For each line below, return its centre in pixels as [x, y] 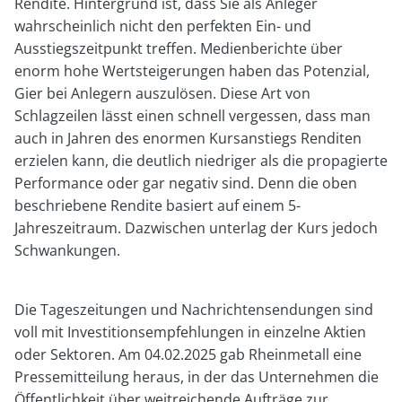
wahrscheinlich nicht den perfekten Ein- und [163, 26]
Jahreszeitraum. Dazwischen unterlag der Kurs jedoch [196, 227]
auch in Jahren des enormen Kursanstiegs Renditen [188, 138]
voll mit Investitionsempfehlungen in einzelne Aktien [190, 332]
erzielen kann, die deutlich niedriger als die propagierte [201, 160]
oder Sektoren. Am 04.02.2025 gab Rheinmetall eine [188, 354]
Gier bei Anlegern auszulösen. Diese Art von [162, 93]
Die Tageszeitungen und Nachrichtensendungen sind [194, 309]
